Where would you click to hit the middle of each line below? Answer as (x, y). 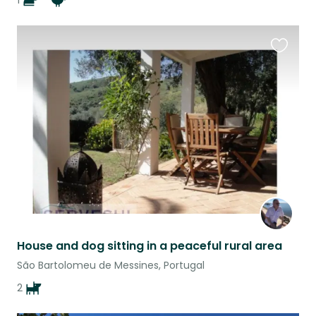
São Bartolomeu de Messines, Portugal (111, 266)
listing (286, 86)
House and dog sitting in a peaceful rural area (150, 246)
